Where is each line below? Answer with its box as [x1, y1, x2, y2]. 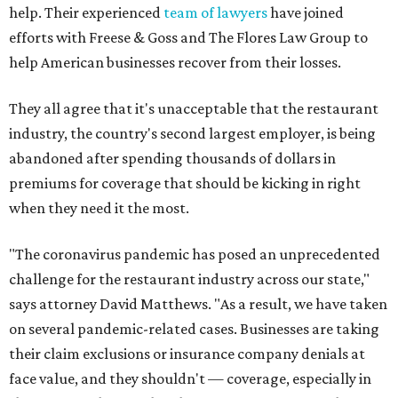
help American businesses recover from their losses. [9, 53, 341, 72]
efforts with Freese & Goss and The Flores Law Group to [9, 28, 368, 47]
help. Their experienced [9, 4, 163, 22]
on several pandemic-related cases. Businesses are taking [9, 320, 379, 338]
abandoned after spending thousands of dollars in [9, 149, 336, 168]
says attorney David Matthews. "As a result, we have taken [9, 295, 387, 314]
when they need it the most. [9, 199, 189, 218]
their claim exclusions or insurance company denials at [9, 345, 365, 363]
